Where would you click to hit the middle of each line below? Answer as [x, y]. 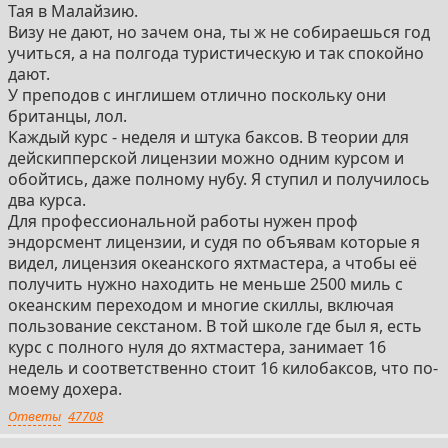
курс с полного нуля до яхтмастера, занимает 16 [197, 346]
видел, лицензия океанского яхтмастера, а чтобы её [212, 262]
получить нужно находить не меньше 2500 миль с [205, 283]
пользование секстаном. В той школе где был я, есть [215, 325]
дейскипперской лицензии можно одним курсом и [206, 157]
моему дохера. [65, 388]
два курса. [47, 199]
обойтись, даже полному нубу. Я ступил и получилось [219, 178]
